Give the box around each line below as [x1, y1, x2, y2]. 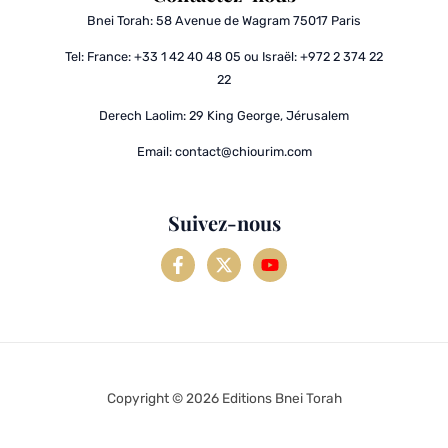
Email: [136, 143, 175, 159]
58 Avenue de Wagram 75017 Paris [156, 13, 361, 29]
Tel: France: [65, 48, 134, 64]
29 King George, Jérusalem [189, 107, 349, 123]
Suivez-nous [167, 209, 281, 237]
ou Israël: [241, 48, 297, 64]
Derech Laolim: [99, 107, 189, 123]
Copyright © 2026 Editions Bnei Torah [106, 389, 342, 406]
